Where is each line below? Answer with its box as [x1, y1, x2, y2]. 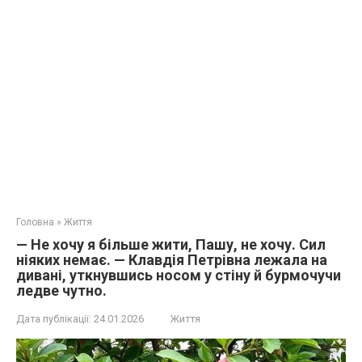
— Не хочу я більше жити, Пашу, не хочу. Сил [16, 236, 326, 253]
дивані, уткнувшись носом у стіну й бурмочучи [16, 267, 341, 284]
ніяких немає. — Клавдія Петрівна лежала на [16, 251, 327, 268]
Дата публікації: [16, 313, 91, 325]
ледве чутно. [16, 282, 107, 299]
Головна [16, 217, 54, 228]
